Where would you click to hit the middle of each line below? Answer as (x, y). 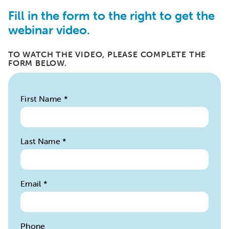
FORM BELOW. (38, 63)
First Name (42, 99)
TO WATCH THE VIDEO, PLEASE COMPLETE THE (107, 54)
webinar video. (49, 30)
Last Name (42, 141)
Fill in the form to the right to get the (111, 16)
